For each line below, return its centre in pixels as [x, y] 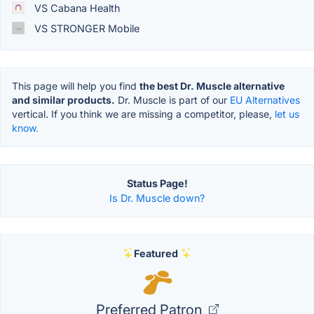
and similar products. [63, 100]
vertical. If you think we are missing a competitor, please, [143, 114]
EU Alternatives [265, 100]
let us [287, 114]
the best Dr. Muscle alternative [212, 86]
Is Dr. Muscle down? [157, 198]
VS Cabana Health [76, 8]
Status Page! [157, 183]
